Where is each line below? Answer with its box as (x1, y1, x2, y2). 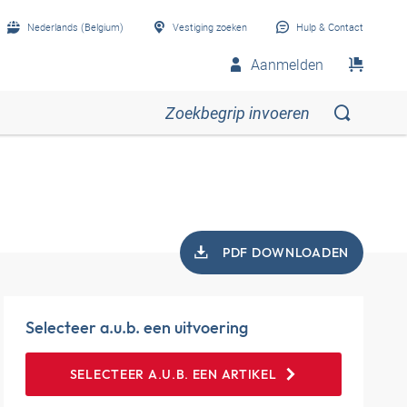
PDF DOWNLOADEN (223, 244, 349, 261)
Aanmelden (251, 55, 323, 74)
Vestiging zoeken (173, 20, 247, 34)
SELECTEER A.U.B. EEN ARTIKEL (69, 366, 277, 382)
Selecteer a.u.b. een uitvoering (25, 317, 248, 338)
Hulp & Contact (296, 20, 363, 34)
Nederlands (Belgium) (27, 20, 124, 34)
